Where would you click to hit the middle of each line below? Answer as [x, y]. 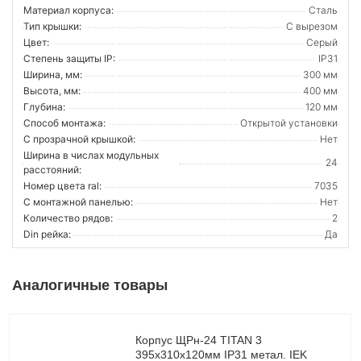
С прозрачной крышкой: [79, 139]
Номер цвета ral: [62, 185]
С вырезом [312, 26]
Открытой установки [289, 122]
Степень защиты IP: [69, 58]
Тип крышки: [52, 26]
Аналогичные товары [90, 285]
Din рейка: [47, 234]
